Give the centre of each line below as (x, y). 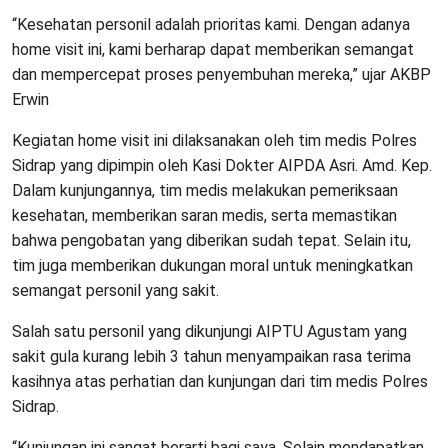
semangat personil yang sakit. (115, 290)
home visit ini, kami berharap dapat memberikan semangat (213, 49)
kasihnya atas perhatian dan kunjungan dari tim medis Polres (220, 381)
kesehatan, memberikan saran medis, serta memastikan (204, 215)
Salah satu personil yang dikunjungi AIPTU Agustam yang (209, 331)
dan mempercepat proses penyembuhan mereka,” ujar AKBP (221, 74)
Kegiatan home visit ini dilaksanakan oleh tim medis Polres (214, 140)
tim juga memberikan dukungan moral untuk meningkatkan (212, 265)
